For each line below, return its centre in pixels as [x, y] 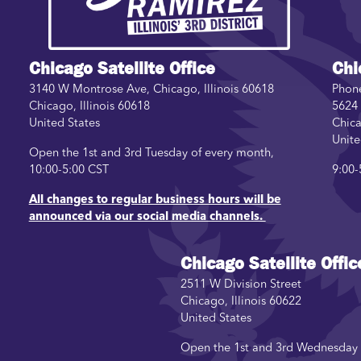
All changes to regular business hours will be [155, 201]
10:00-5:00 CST [68, 171]
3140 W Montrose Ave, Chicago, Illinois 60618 [151, 90]
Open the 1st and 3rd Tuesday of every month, [151, 154]
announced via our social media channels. [147, 218]
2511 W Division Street [241, 284]
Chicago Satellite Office [122, 69]
